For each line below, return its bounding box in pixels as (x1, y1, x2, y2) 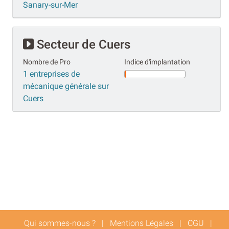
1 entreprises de (23, 68, 80, 79)
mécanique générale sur (23, 81, 109, 91)
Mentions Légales (110, 218, 173, 228)
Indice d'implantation (124, 57, 190, 66)
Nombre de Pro (23, 57, 71, 66)
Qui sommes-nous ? (24, 218, 96, 228)
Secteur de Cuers (34, 37, 130, 52)
